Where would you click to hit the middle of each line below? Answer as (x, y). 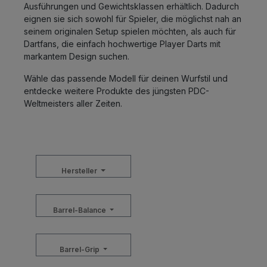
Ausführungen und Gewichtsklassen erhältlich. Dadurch (131, 6)
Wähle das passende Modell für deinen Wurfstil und (126, 78)
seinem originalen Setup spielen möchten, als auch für (130, 31)
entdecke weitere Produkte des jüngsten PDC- (117, 91)
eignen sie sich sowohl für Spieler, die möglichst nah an (133, 19)
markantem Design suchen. (77, 56)
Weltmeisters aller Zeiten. (73, 103)
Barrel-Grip (80, 249)
